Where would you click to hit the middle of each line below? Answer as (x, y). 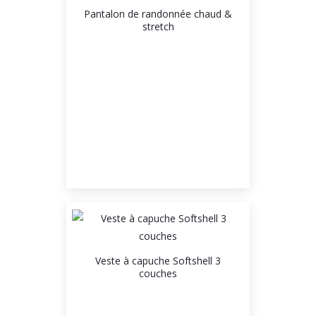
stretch (158, 26)
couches (158, 273)
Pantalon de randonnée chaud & (158, 13)
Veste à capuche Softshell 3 (158, 260)
